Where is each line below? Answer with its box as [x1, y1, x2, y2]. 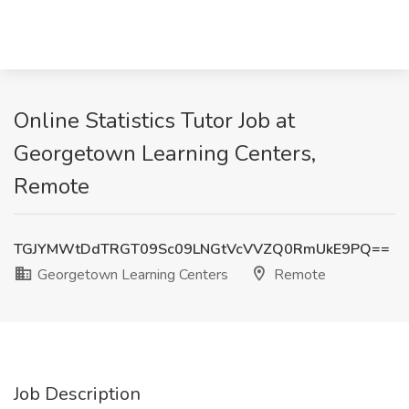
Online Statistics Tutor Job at [14, 106, 295, 135]
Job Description [14, 382, 141, 406]
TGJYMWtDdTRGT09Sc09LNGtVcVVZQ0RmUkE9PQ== [14, 239, 390, 259]
